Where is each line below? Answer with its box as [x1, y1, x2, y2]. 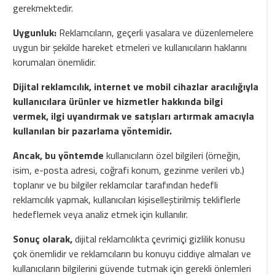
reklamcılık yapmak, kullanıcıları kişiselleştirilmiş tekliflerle [13, 192, 241, 207]
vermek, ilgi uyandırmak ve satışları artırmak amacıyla [13, 109, 255, 124]
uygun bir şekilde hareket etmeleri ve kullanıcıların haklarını [13, 40, 247, 55]
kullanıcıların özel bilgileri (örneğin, [106, 148, 241, 163]
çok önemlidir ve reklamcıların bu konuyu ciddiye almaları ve [13, 246, 252, 261]
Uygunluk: [13, 25, 57, 41]
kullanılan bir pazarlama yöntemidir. [13, 123, 172, 139]
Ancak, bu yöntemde [13, 148, 107, 163]
